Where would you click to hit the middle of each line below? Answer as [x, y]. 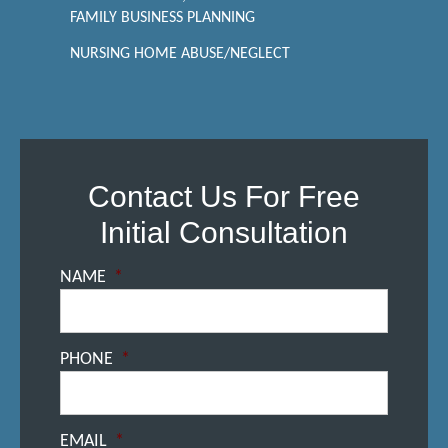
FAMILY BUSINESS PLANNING [162, 18]
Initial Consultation [224, 232]
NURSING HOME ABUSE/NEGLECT [180, 54]
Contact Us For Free [224, 196]
